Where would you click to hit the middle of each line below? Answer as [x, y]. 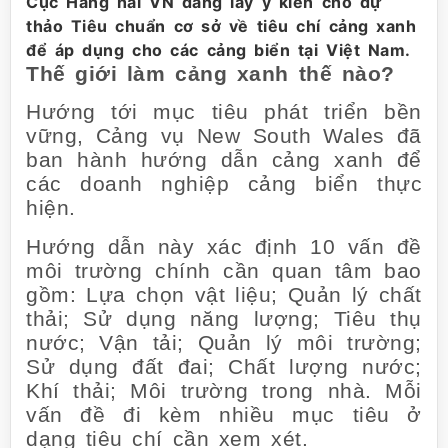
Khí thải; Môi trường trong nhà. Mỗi [224, 390]
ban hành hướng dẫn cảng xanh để [224, 160]
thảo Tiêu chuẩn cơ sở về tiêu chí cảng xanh [221, 26]
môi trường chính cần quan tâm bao [224, 270]
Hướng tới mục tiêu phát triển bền [224, 112]
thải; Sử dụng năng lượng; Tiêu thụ [224, 318]
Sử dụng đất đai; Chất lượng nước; [224, 366]
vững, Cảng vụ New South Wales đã [224, 136]
